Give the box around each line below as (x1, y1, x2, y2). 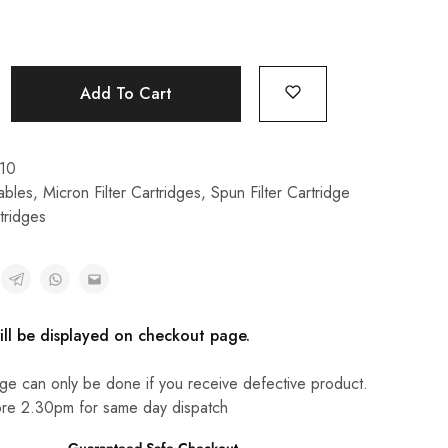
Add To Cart (79, 82, 172, 105)
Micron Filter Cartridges (42, 181, 201, 204)
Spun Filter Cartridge (210, 181, 350, 204)
